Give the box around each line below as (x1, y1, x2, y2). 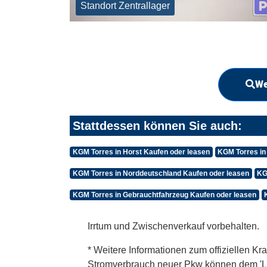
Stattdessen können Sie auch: (73, 119, 242, 133)
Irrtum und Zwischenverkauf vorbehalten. (88, 221, 259, 232)
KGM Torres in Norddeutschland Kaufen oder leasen (72, 169, 249, 178)
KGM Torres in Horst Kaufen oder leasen (72, 148, 210, 157)
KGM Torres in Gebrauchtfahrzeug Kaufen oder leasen (72, 191, 256, 200)
